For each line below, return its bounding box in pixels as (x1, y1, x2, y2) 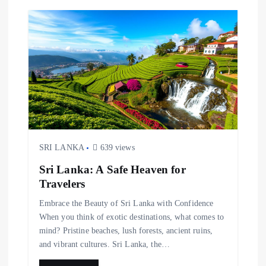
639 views (97, 143, 135, 153)
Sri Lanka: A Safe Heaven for (39, 163, 186, 176)
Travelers (39, 178, 85, 191)
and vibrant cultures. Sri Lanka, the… (39, 239, 170, 249)
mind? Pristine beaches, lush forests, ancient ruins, (39, 226, 213, 236)
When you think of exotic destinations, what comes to (39, 212, 224, 222)
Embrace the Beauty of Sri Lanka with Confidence (39, 198, 214, 208)
